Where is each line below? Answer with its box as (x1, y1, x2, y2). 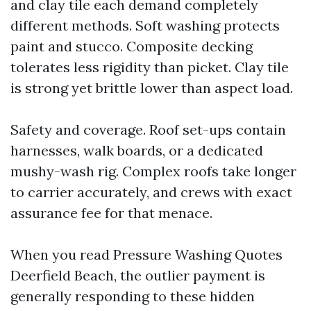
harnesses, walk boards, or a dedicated (10, 142, 263, 159)
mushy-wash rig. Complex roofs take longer (10, 162, 296, 180)
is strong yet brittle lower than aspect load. (10, 79, 293, 96)
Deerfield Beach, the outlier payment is (10, 267, 265, 284)
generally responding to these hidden (10, 287, 255, 305)
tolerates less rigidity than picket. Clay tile (10, 58, 289, 76)
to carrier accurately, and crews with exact (10, 183, 292, 201)
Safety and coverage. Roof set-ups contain (10, 121, 286, 138)
